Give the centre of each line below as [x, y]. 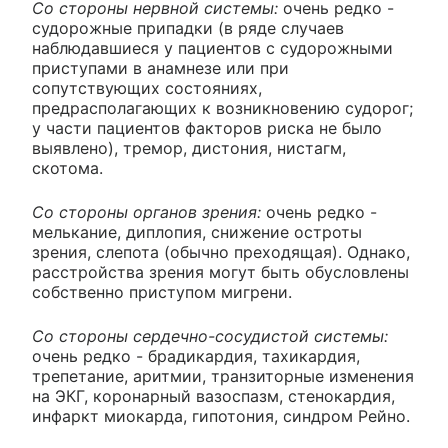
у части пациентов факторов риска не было [207, 128]
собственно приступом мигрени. [162, 292]
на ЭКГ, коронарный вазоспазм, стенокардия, [213, 396]
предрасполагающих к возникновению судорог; [222, 108]
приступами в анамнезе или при [160, 68]
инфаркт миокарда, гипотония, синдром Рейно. [221, 416]
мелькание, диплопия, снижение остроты [197, 232]
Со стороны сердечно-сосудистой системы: [210, 336]
